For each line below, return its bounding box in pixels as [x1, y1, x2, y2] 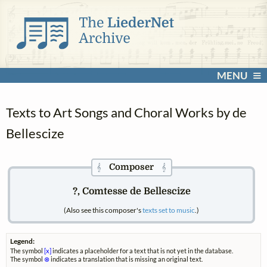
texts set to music [142, 206, 195, 215]
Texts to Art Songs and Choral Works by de [6, 104, 247, 121]
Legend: [10, 237, 35, 246]
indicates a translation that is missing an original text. [49, 255, 203, 263]
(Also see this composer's [64, 206, 143, 215]
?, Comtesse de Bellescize [72, 185, 191, 197]
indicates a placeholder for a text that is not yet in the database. [51, 247, 234, 255]
